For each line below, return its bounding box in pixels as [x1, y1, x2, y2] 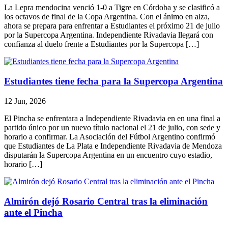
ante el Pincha [4, 207, 63, 218]
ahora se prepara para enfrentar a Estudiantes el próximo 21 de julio [4, 21, 220, 31]
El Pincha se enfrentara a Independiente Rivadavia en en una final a [4, 113, 220, 123]
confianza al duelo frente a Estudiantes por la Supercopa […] [4, 40, 199, 49]
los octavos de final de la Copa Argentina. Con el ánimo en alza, [4, 12, 210, 21]
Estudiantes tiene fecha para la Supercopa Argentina [4, 76, 223, 87]
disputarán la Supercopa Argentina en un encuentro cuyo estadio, [4, 150, 212, 159]
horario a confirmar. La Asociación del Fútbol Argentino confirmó [4, 132, 215, 141]
